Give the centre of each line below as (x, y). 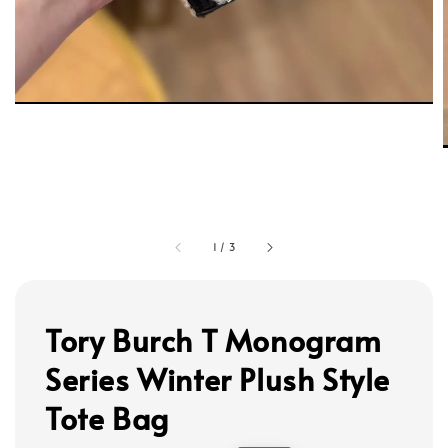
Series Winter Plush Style (218, 378)
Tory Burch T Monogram (213, 339)
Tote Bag (107, 417)
